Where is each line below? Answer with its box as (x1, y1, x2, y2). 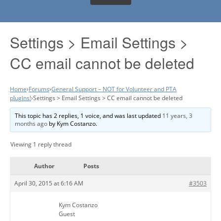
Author (34, 161, 54, 170)
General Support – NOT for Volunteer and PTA (51, 84, 177, 93)
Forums (29, 84, 49, 93)
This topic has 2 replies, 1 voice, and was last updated (15, 111, 163, 120)
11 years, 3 (162, 111, 193, 120)
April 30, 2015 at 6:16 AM (14, 179, 83, 187)
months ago (15, 119, 48, 128)
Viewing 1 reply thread (10, 140, 72, 148)
